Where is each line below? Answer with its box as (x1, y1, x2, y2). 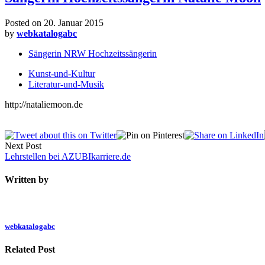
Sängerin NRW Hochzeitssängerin (28, 48, 157, 59)
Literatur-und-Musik (28, 79, 104, 89)
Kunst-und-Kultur (28, 68, 95, 79)
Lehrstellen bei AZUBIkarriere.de (5, 151, 131, 161)
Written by (5, 174, 49, 185)
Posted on (5, 17, 44, 28)
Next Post (5, 140, 41, 151)
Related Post (5, 244, 55, 254)
